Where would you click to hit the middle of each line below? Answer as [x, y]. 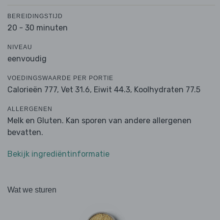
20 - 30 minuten [38, 28]
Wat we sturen [32, 190]
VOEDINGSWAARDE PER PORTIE [60, 78]
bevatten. [25, 133]
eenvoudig [27, 59]
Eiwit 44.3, [113, 90]
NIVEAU [20, 47]
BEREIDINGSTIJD [35, 16]
